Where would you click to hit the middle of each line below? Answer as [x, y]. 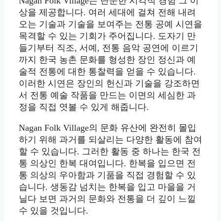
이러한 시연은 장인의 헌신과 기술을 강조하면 [109, 84]
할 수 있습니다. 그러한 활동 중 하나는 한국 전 [110, 152]
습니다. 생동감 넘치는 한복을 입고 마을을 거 [107, 187]
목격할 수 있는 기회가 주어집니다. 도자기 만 [107, 36]
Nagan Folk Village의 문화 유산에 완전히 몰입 [108, 128]
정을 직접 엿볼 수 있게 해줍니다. [84, 107]
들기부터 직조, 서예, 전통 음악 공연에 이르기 [109, 48]
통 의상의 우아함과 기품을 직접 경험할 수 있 [107, 175]
